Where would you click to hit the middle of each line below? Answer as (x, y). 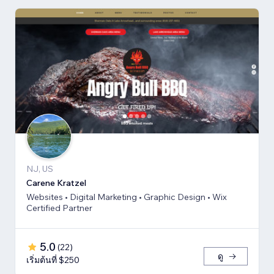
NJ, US (40, 168)
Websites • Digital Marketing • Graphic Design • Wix (127, 197)
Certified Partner (59, 208)
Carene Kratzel (56, 183)
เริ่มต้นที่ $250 (53, 260)
